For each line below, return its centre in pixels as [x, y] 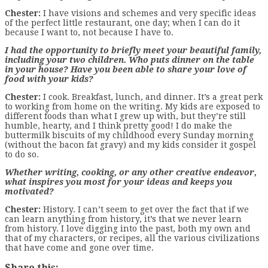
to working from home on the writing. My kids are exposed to [133, 106]
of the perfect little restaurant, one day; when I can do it [122, 22]
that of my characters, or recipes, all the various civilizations [132, 238]
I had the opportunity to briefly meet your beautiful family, [133, 50]
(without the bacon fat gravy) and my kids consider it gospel [130, 144]
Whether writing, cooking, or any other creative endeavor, [131, 172]
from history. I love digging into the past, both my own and [128, 228]
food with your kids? [49, 79]
